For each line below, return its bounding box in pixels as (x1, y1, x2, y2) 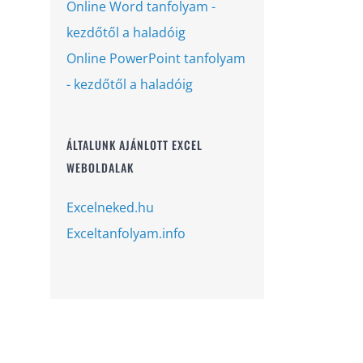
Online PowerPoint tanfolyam (66, 49, 246, 68)
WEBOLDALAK (66, 159, 134, 177)
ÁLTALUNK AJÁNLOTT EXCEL (66, 136, 203, 154)
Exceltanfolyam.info (66, 224, 186, 242)
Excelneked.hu (66, 198, 154, 216)
